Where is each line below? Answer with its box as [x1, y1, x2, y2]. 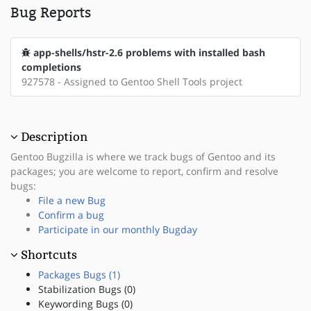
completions [22, 60, 81, 74]
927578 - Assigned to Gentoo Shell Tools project [22, 74, 242, 88]
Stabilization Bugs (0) [38, 282, 135, 296]
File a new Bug [38, 193, 106, 207]
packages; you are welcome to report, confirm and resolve [10, 164, 278, 178]
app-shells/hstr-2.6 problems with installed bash [33, 45, 265, 59]
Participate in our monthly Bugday [38, 222, 197, 236]
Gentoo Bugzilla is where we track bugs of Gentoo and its [10, 149, 276, 163]
